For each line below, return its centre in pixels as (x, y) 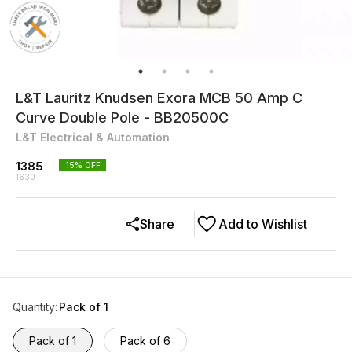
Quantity (34, 307)
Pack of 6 (145, 341)
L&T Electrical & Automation (93, 137)
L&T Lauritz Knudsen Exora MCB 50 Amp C (159, 98)
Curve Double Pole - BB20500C (122, 117)
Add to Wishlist (263, 224)
